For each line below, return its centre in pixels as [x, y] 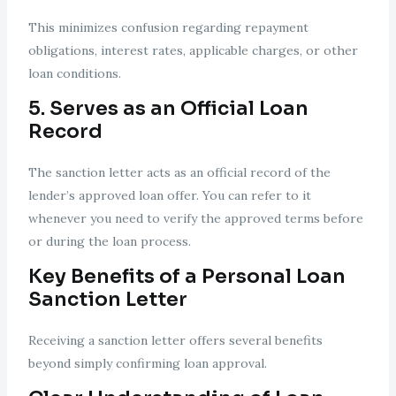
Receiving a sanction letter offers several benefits [175, 341]
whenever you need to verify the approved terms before [195, 219]
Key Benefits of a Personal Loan [187, 277]
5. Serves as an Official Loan [168, 109]
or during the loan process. [109, 242]
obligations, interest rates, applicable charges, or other [193, 51]
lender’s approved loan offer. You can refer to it [169, 196]
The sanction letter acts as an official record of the [179, 173]
